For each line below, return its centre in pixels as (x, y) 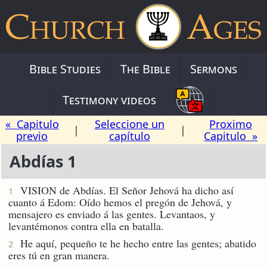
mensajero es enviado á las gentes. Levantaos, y (112, 214)
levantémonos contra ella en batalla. (86, 226)
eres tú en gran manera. (59, 255)
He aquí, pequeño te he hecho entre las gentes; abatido (135, 243)
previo (32, 136)
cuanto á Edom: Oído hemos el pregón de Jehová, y (120, 202)
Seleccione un (129, 124)
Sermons (213, 69)
